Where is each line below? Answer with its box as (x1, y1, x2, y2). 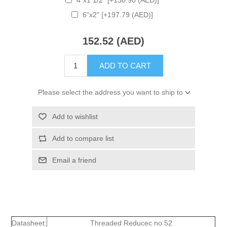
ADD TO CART (99, 61, 151, 70)
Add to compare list (52, 134, 114, 143)
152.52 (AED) (83, 35, 144, 47)
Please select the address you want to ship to (37, 88, 183, 97)
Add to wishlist (52, 112, 98, 121)
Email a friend (52, 156, 96, 165)
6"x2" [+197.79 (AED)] (83, 10, 153, 19)
